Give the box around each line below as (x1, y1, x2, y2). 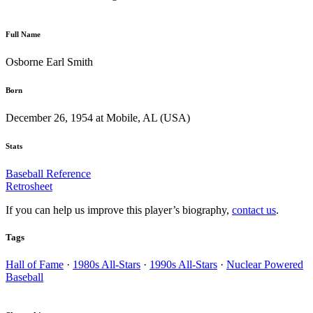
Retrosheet (6, 180, 52, 192)
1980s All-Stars (73, 258, 140, 270)
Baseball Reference (6, 167, 91, 180)
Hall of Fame (6, 258, 64, 270)
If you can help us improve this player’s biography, (6, 203, 232, 216)
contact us (232, 203, 276, 216)
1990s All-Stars (150, 258, 217, 270)
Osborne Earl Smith (6, 55, 93, 68)
